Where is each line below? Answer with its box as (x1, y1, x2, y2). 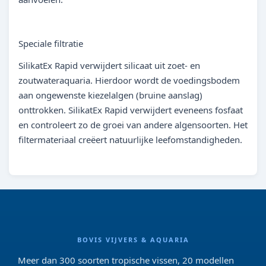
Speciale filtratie (18, 37, 83, 49)
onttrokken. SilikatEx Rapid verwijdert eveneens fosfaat (18, 104, 243, 116)
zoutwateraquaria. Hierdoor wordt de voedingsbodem (18, 74, 240, 86)
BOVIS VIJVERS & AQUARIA (77, 235, 189, 244)
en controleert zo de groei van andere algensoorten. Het (18, 119, 248, 131)
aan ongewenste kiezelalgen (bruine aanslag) (18, 89, 202, 101)
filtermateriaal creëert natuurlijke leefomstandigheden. (18, 134, 242, 145)
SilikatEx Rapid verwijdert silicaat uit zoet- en (18, 59, 200, 71)
